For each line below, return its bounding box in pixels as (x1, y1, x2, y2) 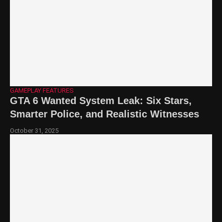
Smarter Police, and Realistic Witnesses (10, 108, 199, 119)
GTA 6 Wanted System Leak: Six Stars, (10, 95, 192, 106)
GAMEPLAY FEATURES (10, 86, 74, 94)
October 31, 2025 (10, 126, 58, 134)
